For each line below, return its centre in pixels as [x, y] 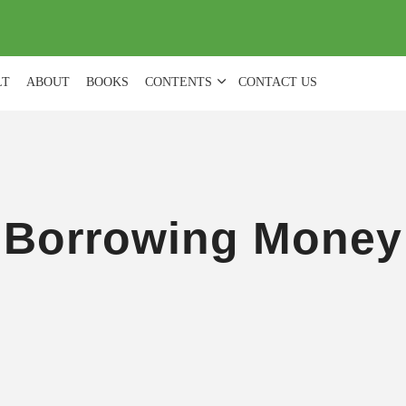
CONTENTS [178, 82]
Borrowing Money [203, 238]
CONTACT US [277, 82]
